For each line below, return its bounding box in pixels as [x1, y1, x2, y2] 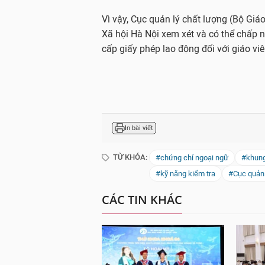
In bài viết [125, 124, 153, 132]
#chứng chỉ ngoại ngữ [156, 153, 228, 162]
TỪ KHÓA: [111, 153, 147, 161]
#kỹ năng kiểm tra [156, 169, 215, 178]
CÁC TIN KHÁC [102, 192, 182, 208]
